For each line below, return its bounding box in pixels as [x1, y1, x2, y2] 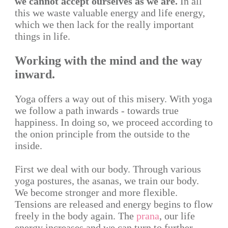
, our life [159, 210, 195, 221]
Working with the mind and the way [15, 54, 202, 67]
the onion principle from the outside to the [15, 128, 190, 139]
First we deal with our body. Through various [15, 163, 201, 175]
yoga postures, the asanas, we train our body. [15, 175, 199, 186]
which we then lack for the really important [15, 19, 194, 30]
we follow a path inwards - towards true [15, 105, 179, 116]
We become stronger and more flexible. [15, 187, 178, 198]
